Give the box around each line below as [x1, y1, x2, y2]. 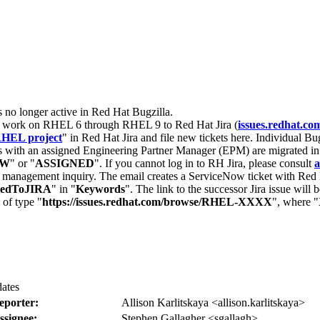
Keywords [76, 183, 125, 195]
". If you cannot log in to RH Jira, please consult [94, 157, 314, 169]
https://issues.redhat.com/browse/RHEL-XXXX [42, 196, 272, 208]
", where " [272, 196, 319, 208]
